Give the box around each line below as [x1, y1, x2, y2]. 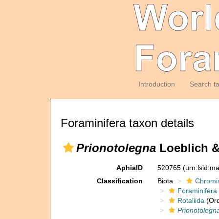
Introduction [138, 80, 175, 88]
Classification [96, 177, 143, 185]
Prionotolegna [76, 141, 156, 154]
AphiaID [116, 164, 143, 172]
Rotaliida [177, 197, 204, 204]
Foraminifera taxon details [61, 116, 194, 130]
